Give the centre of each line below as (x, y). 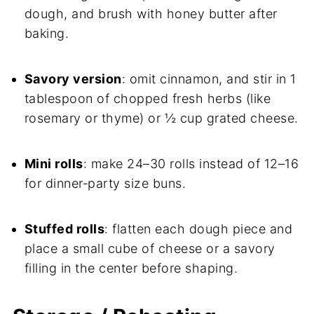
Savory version (73, 79)
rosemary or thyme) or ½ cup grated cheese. (161, 118)
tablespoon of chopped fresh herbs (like (148, 99)
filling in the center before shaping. (131, 268)
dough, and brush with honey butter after (151, 14)
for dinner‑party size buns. (105, 184)
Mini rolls (54, 164)
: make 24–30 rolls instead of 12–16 (191, 164)
